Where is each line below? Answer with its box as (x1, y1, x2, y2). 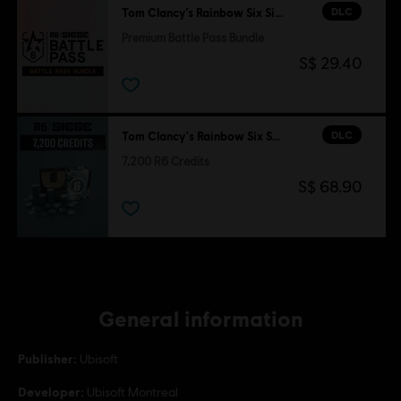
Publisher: (18, 350, 77, 366)
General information (98, 304, 303, 331)
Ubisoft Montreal (87, 384, 178, 399)
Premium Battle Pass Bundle (121, 30, 264, 45)
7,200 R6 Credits (121, 155, 209, 169)
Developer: (18, 383, 84, 399)
